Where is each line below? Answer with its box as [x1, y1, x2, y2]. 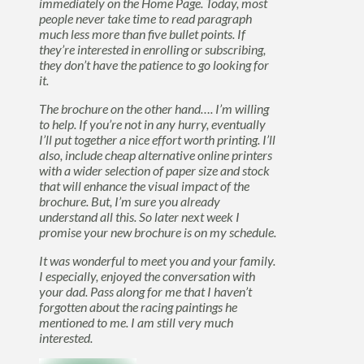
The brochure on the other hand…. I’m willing [39, 100, 269, 116]
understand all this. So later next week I [39, 208, 240, 224]
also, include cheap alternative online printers [39, 146, 272, 162]
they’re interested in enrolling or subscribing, [39, 41, 266, 57]
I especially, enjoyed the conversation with [39, 267, 255, 284]
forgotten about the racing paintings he [39, 298, 237, 314]
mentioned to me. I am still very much [39, 314, 233, 330]
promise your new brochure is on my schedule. [39, 223, 276, 240]
